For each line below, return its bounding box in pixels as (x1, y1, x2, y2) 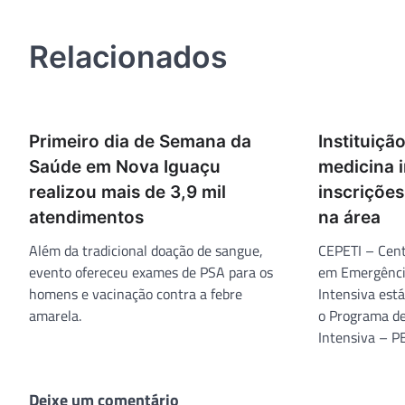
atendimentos (29, 206, 144, 228)
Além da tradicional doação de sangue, (29, 239, 263, 261)
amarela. (29, 304, 81, 326)
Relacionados (29, 37, 228, 75)
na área (318, 206, 381, 228)
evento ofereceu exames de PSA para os (29, 260, 273, 283)
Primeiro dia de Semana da (29, 130, 251, 152)
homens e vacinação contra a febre (29, 282, 242, 305)
